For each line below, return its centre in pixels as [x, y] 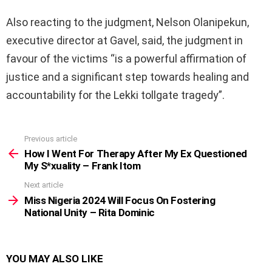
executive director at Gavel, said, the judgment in [124, 40]
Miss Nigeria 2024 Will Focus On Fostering [120, 200]
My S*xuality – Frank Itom [83, 166]
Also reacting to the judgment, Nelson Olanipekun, [127, 22]
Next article [44, 185]
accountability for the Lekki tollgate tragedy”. [115, 95]
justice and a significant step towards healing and [127, 76]
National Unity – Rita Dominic [90, 212]
